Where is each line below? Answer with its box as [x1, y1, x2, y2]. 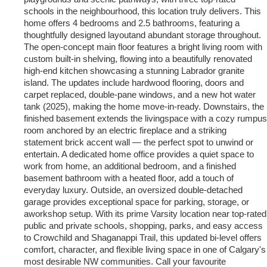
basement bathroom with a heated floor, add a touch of [24, 173, 234, 183]
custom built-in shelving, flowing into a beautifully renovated [24, 54, 252, 64]
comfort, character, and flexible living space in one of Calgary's [24, 244, 266, 254]
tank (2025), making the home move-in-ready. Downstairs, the [24, 101, 264, 111]
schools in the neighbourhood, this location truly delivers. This [24, 6, 261, 16]
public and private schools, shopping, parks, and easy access [24, 221, 263, 231]
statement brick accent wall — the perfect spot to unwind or [24, 137, 253, 147]
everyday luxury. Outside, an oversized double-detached [24, 185, 243, 195]
